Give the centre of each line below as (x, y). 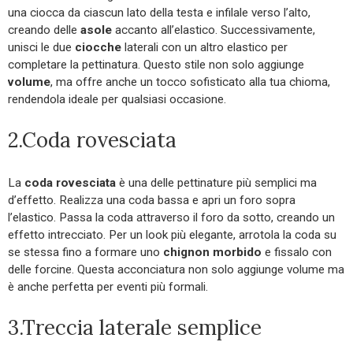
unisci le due (41, 48)
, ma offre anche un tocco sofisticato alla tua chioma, (190, 82)
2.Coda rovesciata (92, 140)
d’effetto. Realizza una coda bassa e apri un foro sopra (152, 201)
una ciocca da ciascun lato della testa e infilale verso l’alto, (159, 13)
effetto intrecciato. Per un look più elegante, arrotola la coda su (172, 235)
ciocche (98, 48)
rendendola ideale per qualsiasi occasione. (117, 100)
